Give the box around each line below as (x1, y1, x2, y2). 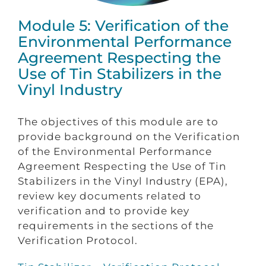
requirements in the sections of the (17, 219, 214, 232)
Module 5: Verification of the (17, 17, 229, 35)
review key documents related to (17, 189, 201, 202)
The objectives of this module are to (17, 115, 218, 128)
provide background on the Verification (17, 130, 240, 142)
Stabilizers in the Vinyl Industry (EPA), (17, 175, 228, 187)
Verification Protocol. (17, 234, 138, 246)
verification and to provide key (17, 204, 189, 217)
